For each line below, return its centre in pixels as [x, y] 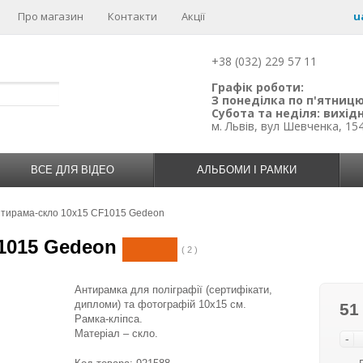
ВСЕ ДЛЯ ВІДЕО [73, 170]
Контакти [132, 16]
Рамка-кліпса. [109, 319]
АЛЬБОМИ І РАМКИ [247, 170]
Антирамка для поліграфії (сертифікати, [173, 290]
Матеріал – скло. [116, 333]
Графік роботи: [258, 87]
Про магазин [51, 16]
